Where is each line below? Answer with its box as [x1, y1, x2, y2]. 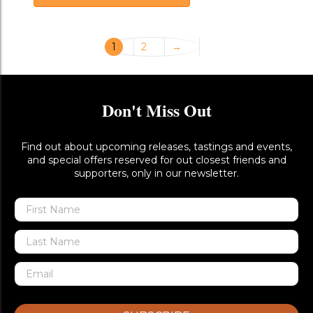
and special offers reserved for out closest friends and [27, 154, 286, 167]
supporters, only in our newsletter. [74, 167, 239, 180]
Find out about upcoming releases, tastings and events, [21, 140, 292, 154]
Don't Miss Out [101, 98, 212, 123]
